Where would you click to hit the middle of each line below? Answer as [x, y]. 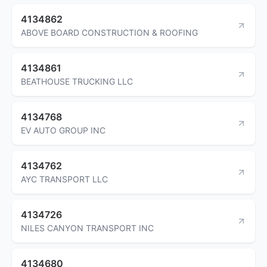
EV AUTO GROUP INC [63, 130]
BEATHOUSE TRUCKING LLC [77, 81]
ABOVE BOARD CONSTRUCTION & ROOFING [109, 32]
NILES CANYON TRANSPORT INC [87, 228]
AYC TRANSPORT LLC [64, 179]
